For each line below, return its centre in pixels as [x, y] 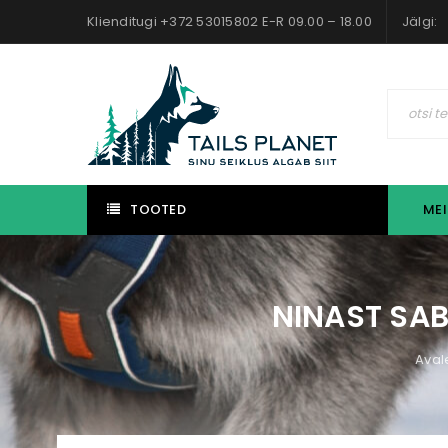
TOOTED [158, 209]
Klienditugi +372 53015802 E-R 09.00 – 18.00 [229, 21]
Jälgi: [419, 21]
